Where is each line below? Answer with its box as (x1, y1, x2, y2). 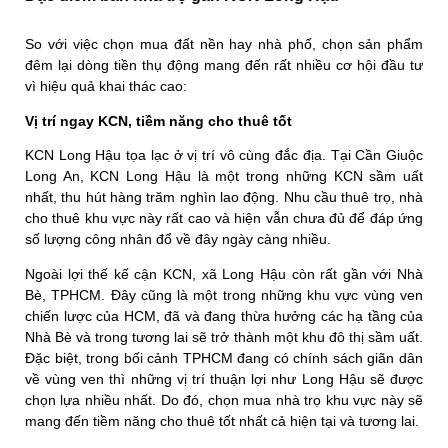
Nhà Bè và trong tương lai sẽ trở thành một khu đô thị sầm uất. (25, 328, 423, 345)
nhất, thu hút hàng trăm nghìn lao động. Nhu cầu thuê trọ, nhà (25, 188, 423, 205)
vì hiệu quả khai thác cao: (25, 77, 191, 94)
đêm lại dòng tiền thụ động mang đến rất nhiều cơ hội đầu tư (25, 56, 423, 73)
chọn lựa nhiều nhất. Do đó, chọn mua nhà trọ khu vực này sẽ (25, 391, 423, 408)
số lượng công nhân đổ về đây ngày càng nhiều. (25, 230, 335, 247)
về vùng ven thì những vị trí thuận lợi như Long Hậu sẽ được (25, 370, 423, 387)
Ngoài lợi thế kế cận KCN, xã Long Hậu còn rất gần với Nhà (25, 265, 423, 282)
